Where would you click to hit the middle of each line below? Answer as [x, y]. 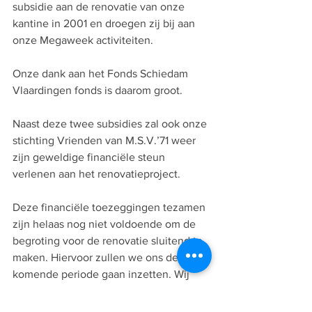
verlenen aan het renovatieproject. [96, 174]
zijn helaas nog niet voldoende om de [106, 224]
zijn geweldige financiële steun [90, 157]
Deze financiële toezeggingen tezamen [110, 208]
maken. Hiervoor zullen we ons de [97, 258]
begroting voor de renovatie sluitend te [109, 241]
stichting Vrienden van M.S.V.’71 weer [106, 141]
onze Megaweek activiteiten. [84, 40]
